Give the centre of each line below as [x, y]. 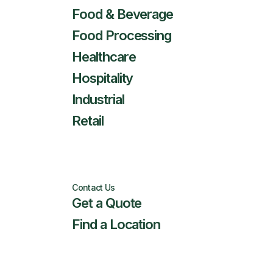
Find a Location [116, 224]
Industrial [98, 99]
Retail [88, 121]
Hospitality [103, 78]
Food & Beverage [122, 14]
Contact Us [94, 187]
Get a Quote [107, 203]
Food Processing [122, 35]
